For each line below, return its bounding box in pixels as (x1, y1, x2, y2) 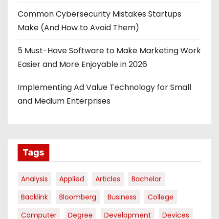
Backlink (21, 192, 48, 202)
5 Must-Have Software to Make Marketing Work (18, 44, 201, 56)
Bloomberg (59, 192, 96, 202)
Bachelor (131, 174, 161, 184)
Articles (95, 174, 120, 184)
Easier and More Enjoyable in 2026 (18, 58, 147, 70)
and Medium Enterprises (18, 95, 110, 107)
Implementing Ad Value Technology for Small (18, 81, 191, 93)
